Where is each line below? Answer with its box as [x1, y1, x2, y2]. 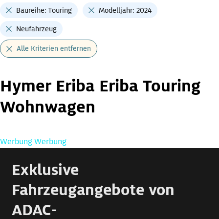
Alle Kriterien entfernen [17, 44, 91, 53]
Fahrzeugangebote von [12, 180, 175, 200]
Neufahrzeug [16, 24, 57, 34]
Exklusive [12, 160, 79, 180]
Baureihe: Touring [16, 6, 72, 15]
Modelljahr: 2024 [99, 6, 152, 15]
